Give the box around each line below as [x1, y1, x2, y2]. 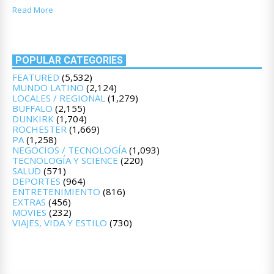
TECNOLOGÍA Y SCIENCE [12, 154, 118, 167]
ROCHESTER [12, 123, 67, 136]
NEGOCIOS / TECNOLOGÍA [12, 144, 127, 157]
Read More [12, 4, 53, 15]
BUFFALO [12, 102, 53, 115]
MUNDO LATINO [12, 81, 84, 94]
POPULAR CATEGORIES [15, 54, 123, 67]
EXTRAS [12, 196, 46, 209]
